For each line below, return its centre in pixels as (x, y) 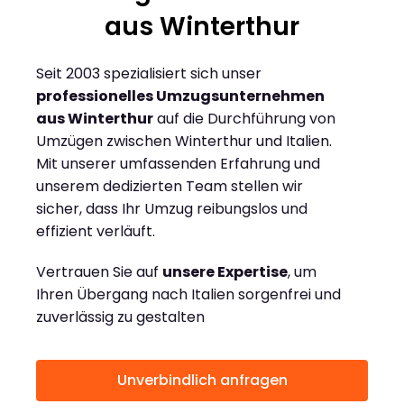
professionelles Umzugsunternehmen (180, 96)
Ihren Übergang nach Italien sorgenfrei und (188, 295)
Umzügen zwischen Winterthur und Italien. (184, 142)
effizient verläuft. (96, 232)
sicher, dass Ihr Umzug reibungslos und (172, 209)
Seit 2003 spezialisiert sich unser (149, 74)
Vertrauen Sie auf (99, 272)
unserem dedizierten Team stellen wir (170, 187)
